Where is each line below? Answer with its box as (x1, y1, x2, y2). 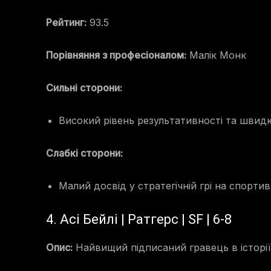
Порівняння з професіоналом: (46, 49, 186, 62)
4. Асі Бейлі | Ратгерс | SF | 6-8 (46, 212, 232, 227)
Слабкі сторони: (46, 147, 123, 160)
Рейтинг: (46, 16, 87, 29)
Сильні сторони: (46, 82, 122, 94)
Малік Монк (186, 49, 246, 62)
